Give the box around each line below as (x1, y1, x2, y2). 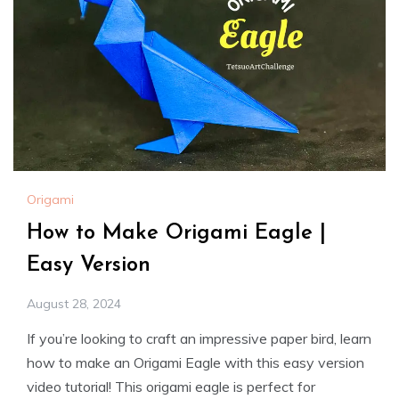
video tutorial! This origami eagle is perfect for (27, 377, 315, 395)
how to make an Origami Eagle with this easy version (27, 353, 364, 371)
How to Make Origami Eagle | (27, 222, 326, 244)
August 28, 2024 (27, 295, 121, 312)
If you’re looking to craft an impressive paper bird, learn (27, 329, 371, 347)
